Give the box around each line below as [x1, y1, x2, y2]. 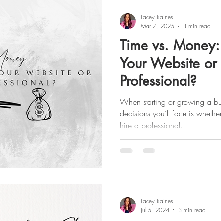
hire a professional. [120, 120, 183, 131]
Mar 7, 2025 [141, 22, 174, 30]
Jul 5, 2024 [141, 205, 169, 214]
